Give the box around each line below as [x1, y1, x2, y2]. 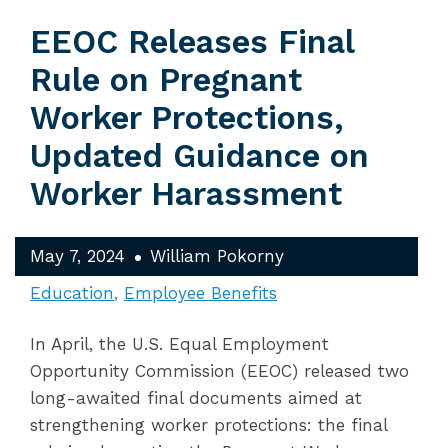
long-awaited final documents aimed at [30, 388, 362, 408]
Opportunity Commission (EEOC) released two [30, 361, 409, 381]
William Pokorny [150, 246, 284, 266]
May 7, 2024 [30, 246, 125, 266]
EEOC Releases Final [30, 23, 354, 61]
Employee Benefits [124, 283, 277, 303]
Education [30, 283, 114, 303]
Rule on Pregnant [30, 61, 302, 99]
